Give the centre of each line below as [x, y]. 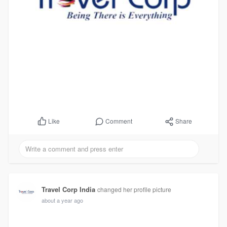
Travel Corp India [68, 189]
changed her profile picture [134, 189]
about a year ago [62, 200]
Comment [119, 121]
